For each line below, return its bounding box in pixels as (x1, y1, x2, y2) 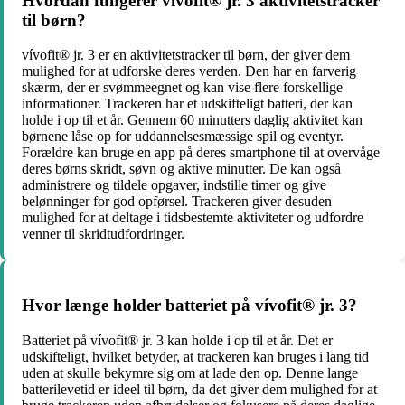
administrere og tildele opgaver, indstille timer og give (22, 177, 326, 193)
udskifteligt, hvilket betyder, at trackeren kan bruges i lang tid (22, 348, 369, 364)
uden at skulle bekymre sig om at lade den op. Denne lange (22, 364, 358, 381)
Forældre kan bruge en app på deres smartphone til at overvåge (22, 145, 380, 161)
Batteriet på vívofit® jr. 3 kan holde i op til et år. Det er (22, 332, 333, 348)
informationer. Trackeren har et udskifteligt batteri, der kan (22, 96, 353, 112)
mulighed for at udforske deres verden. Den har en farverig (22, 63, 356, 80)
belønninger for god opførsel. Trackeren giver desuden (22, 193, 332, 210)
